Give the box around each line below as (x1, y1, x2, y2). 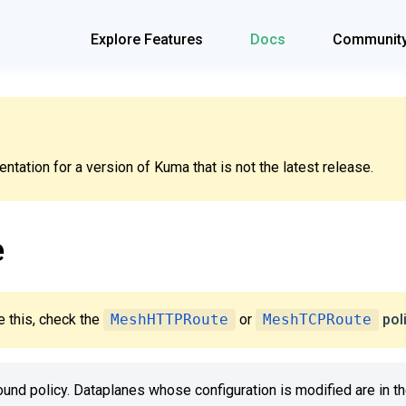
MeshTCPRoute (263, 311, 372, 329)
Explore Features (91, 31, 203, 48)
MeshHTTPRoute (111, 311, 228, 329)
